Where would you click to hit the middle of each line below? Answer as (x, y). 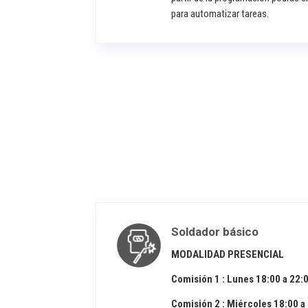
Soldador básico (215, 232)
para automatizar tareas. (220, 13)
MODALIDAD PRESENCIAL (228, 255)
